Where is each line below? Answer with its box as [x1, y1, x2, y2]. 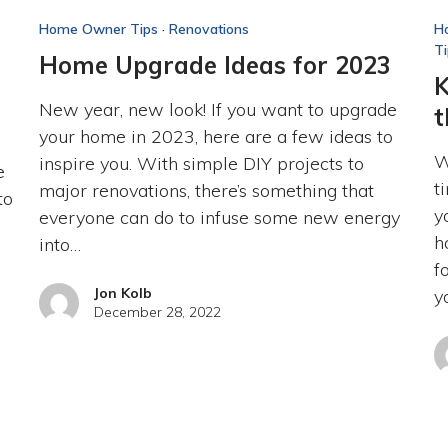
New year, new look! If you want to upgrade [38, 97, 397, 121]
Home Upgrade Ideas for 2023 [38, 49, 391, 80]
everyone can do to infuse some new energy [38, 205, 400, 229]
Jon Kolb [93, 283, 152, 302]
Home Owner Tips [38, 19, 158, 38]
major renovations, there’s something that [38, 178, 374, 202]
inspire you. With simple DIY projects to [38, 151, 364, 175]
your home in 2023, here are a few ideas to [38, 124, 393, 148]
